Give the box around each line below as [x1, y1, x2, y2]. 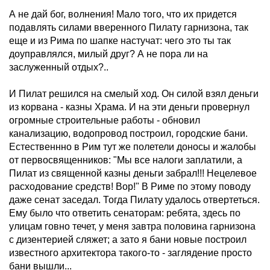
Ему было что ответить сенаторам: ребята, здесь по [9, 208, 240, 218]
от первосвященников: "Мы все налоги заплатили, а [9, 155, 242, 165]
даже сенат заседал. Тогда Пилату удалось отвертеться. [9, 195, 260, 205]
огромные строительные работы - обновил [9, 115, 200, 125]
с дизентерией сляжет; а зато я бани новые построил [9, 234, 246, 245]
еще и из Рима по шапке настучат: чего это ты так [9, 36, 231, 46]
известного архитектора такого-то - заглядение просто [9, 248, 252, 258]
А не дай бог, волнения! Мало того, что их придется [9, 9, 237, 19]
